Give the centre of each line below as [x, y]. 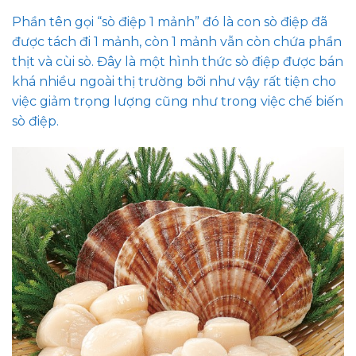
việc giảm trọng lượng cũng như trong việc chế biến [178, 101]
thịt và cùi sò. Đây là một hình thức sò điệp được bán [178, 61]
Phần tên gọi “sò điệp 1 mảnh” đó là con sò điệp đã [170, 21]
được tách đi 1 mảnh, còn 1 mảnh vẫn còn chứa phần [177, 41]
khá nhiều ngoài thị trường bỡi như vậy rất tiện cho [174, 81]
